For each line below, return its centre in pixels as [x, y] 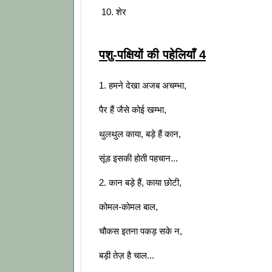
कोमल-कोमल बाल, [128, 207]
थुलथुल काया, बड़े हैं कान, [140, 134]
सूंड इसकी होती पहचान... [138, 158]
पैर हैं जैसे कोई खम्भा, [133, 110]
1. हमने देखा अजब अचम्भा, [143, 86]
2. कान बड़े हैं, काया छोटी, [140, 183]
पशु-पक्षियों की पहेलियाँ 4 [152, 54]
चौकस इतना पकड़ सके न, [141, 231]
